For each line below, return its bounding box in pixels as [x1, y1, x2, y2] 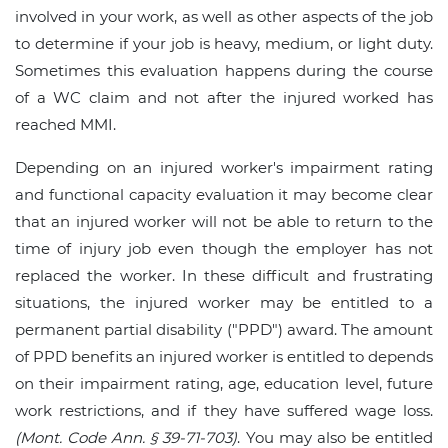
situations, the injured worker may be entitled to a [15, 293, 433, 313]
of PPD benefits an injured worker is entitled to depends [15, 347, 433, 367]
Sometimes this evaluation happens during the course [15, 61, 433, 81]
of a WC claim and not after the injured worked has [15, 88, 433, 108]
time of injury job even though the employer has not [15, 239, 433, 259]
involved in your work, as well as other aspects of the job [15, 7, 433, 27]
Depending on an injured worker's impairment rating [15, 158, 433, 178]
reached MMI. [15, 115, 116, 135]
